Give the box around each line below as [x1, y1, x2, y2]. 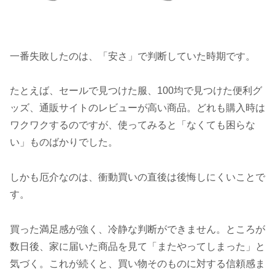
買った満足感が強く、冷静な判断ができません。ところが [10, 223, 265, 234]
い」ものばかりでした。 [10, 137, 118, 148]
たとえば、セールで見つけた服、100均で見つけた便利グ [10, 85, 262, 96]
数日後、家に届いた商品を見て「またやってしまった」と [10, 241, 265, 252]
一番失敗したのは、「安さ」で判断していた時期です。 [10, 50, 255, 61]
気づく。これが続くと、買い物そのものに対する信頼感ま [10, 258, 265, 269]
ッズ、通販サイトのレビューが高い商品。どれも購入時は [10, 103, 265, 114]
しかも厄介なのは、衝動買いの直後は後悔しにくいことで [10, 172, 265, 183]
